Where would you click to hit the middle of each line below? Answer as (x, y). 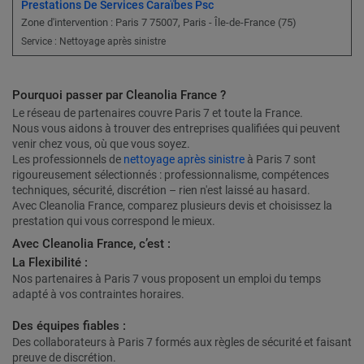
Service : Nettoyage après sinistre (93, 42)
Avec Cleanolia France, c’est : (91, 244)
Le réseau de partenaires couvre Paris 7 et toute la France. (158, 113)
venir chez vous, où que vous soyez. (101, 144)
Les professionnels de (68, 160)
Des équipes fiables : (69, 326)
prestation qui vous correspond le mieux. (114, 221)
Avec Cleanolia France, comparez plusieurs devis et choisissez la (172, 206)
